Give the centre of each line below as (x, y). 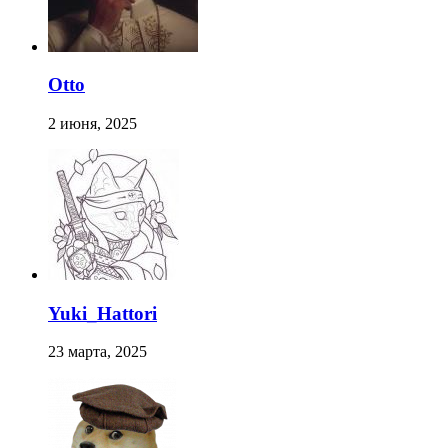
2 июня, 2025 (92, 123)
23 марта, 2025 (97, 352)
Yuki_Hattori (102, 313)
